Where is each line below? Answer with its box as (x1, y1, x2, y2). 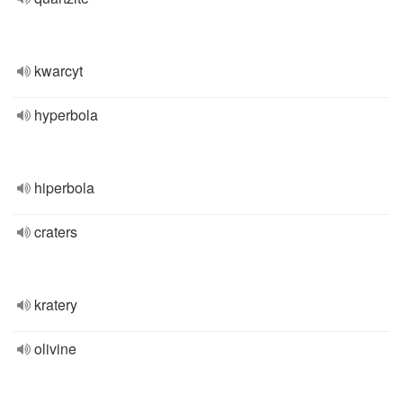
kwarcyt (34, 60, 83, 81)
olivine (34, 338, 76, 359)
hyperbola (34, 104, 98, 125)
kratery (34, 294, 77, 315)
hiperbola (34, 177, 94, 198)
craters (34, 221, 77, 242)
